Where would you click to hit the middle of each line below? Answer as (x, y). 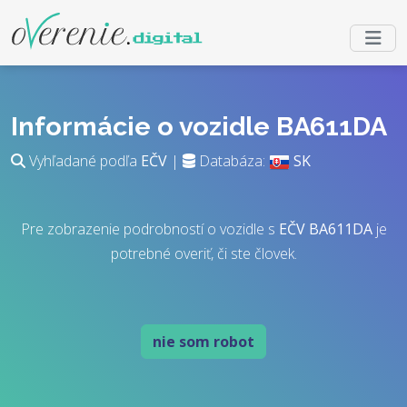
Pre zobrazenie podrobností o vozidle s (149, 229)
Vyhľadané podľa (83, 161)
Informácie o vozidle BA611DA (199, 126)
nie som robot (203, 342)
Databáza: (232, 161)
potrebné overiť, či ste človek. (203, 253)
